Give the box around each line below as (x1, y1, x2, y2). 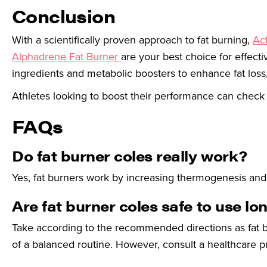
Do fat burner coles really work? (12, 145, 247, 166)
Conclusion (12, 3, 115, 29)
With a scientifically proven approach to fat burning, (12, 32, 253, 48)
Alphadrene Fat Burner (12, 49, 121, 64)
